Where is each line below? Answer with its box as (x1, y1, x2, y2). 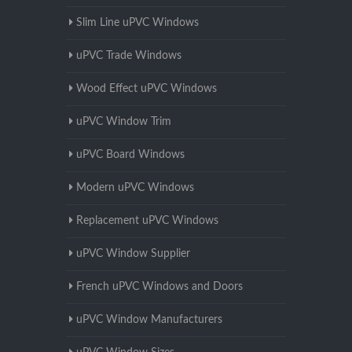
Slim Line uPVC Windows (76, 17, 199, 29)
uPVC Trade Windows (76, 50, 181, 62)
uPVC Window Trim (76, 116, 171, 128)
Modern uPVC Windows (76, 182, 194, 194)
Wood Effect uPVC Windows (76, 83, 217, 95)
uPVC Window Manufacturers (76, 314, 222, 326)
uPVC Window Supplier (76, 248, 190, 260)
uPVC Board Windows (76, 149, 185, 161)
